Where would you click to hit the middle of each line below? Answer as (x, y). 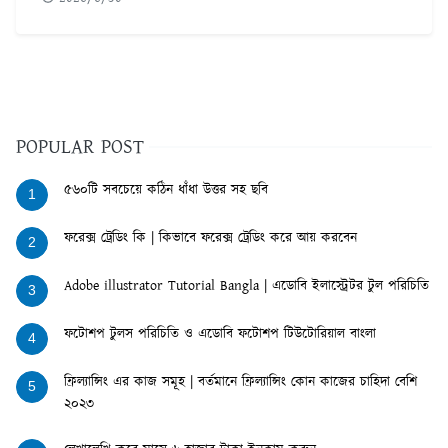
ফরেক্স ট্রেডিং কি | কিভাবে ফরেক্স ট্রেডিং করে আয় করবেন (210, 238)
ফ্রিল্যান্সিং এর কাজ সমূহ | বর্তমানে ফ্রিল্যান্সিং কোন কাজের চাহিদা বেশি (240, 382)
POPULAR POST (80, 147)
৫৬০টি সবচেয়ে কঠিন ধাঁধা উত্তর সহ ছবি (166, 190)
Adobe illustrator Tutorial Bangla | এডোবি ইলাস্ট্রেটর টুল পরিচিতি (246, 286)
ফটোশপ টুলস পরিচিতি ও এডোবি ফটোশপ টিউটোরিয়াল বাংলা (220, 334)
